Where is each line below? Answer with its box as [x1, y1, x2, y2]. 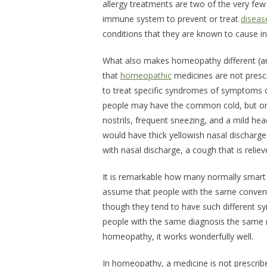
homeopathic [120, 70, 172, 82]
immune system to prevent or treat [103, 13, 241, 25]
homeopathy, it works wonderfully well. [103, 231, 253, 243]
